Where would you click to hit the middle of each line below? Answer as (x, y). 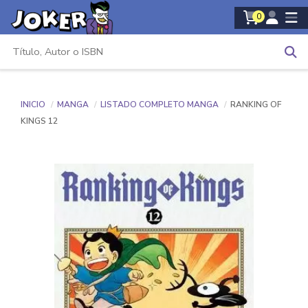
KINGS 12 (39, 121)
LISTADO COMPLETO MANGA (161, 104)
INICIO (33, 104)
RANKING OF (256, 104)
